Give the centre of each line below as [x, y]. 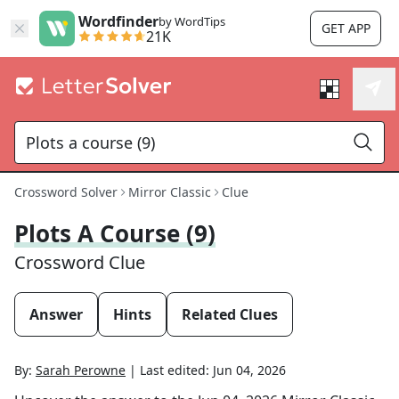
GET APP [346, 28]
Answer [56, 314]
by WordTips [192, 21]
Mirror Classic [170, 192]
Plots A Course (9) [115, 233]
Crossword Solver [66, 192]
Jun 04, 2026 [249, 370]
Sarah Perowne [81, 370]
